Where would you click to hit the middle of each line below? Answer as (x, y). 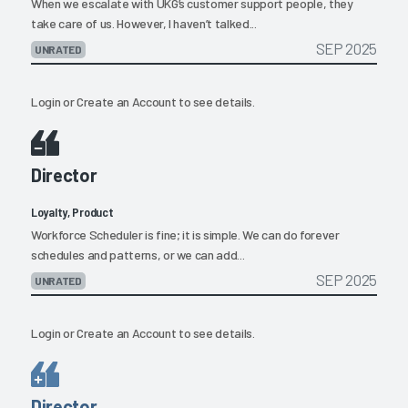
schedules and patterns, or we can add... (138, 255)
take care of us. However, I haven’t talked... (144, 24)
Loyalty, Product (72, 212)
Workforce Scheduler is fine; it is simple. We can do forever (185, 235)
